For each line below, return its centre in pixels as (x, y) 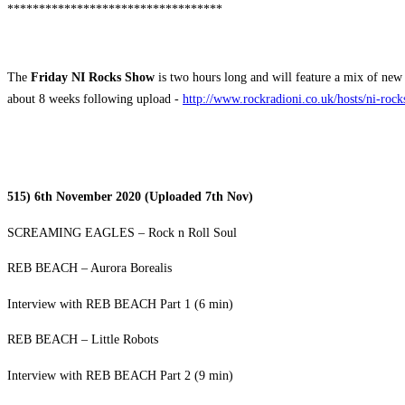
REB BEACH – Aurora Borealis (89, 268)
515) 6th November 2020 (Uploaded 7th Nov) (130, 197)
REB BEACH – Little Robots (83, 339)
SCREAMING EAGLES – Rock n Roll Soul (122, 233)
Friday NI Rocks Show (93, 76)
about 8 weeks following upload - (95, 99)
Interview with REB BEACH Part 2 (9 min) (120, 376)
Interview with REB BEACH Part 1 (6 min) (120, 304)
